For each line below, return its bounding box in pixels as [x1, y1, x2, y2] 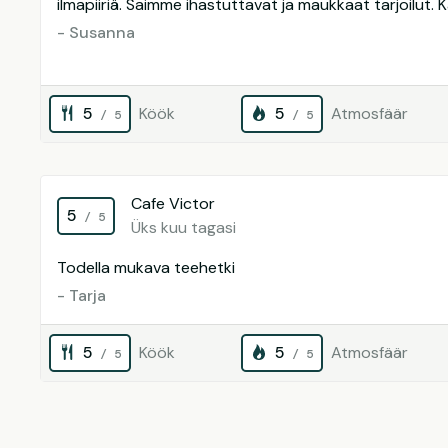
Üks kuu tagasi [131, 217, 236, 238]
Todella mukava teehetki [57, 257, 235, 278]
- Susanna [57, 22, 135, 43]
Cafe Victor [131, 193, 215, 214]
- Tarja [57, 285, 106, 306]
